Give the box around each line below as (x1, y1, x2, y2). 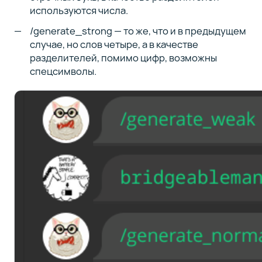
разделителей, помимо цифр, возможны (30, 50, 218, 64)
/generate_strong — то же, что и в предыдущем (30, 23, 247, 37)
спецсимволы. (30, 64, 97, 78)
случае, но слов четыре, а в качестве (30, 37, 199, 51)
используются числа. (30, 3, 129, 17)
